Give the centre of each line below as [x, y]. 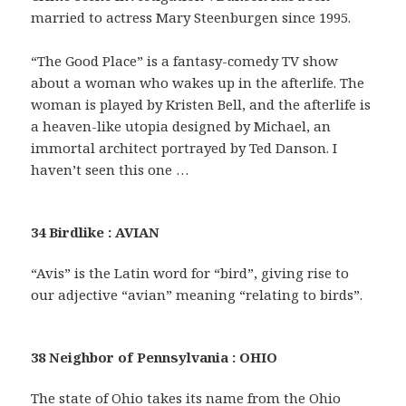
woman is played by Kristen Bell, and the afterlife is [201, 105]
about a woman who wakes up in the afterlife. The [198, 83]
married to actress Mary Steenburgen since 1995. [191, 18]
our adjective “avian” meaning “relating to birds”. [197, 295]
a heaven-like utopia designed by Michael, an [181, 126]
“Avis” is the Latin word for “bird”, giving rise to [190, 273]
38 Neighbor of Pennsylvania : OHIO [155, 358]
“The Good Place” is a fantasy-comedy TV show [185, 61]
